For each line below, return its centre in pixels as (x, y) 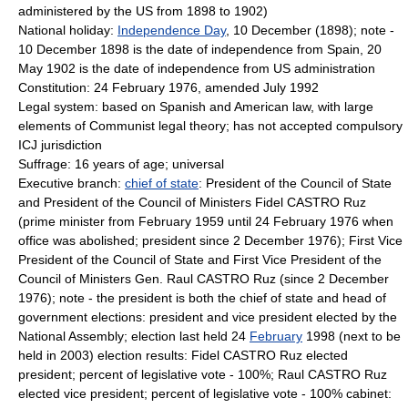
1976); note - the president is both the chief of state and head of (202, 298)
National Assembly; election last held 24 (134, 336)
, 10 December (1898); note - (310, 30)
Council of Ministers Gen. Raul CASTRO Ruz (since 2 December (204, 279)
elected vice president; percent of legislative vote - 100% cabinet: (205, 393)
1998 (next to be (352, 336)
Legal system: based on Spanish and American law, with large (196, 107)
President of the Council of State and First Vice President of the (200, 260)
